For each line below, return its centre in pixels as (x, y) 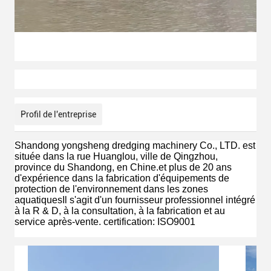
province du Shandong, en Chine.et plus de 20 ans (123, 167)
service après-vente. (58, 222)
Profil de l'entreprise (58, 114)
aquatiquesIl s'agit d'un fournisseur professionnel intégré (135, 200)
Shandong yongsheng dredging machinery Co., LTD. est (135, 145)
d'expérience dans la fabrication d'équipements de (122, 178)
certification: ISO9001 (149, 222)
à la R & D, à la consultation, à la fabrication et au (120, 211)
